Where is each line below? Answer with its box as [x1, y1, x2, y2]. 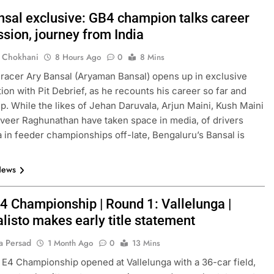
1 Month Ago [48, 237, 94, 249]
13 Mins [132, 237, 161, 249]
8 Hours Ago [55, 51, 102, 63]
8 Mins [140, 51, 165, 63]
